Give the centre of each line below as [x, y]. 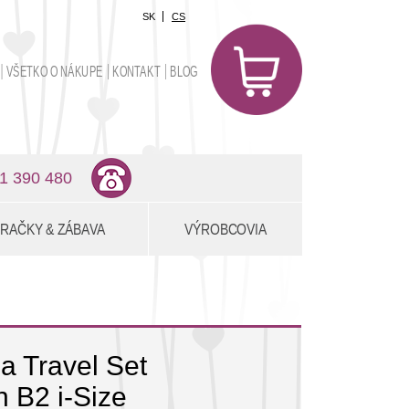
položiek [282, 59]
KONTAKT [136, 72]
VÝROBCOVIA [225, 229]
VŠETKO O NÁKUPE [54, 72]
